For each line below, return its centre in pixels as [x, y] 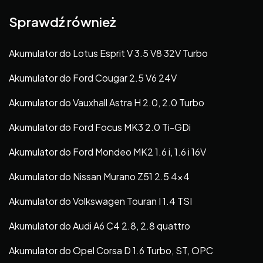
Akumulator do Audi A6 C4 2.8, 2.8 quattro [100, 225]
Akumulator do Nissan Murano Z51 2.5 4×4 [99, 176]
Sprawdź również [62, 21]
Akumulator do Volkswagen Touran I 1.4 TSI [100, 201]
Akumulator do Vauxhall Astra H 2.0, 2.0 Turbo [107, 102]
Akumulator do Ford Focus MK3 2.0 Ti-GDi [100, 127]
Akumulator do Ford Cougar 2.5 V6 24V [93, 77]
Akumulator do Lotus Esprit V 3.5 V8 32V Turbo [108, 53]
